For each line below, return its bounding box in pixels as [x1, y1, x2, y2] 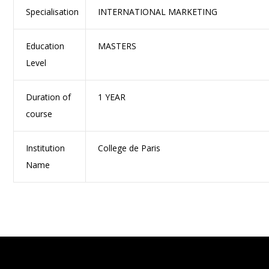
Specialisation [26, 5, 79, 17]
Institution [26, 142, 65, 154]
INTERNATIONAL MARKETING [98, 5, 218, 17]
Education [26, 40, 65, 52]
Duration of [26, 91, 71, 103]
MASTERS [98, 40, 137, 52]
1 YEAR [98, 91, 126, 103]
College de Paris [98, 142, 161, 154]
